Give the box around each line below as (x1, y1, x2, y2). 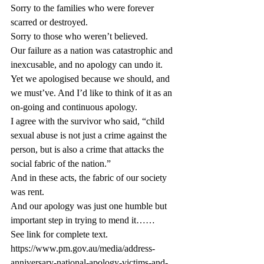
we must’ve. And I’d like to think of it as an (11, 88, 174, 98)
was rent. (11, 187, 44, 197)
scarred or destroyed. (11, 17, 88, 27)
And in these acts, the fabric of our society (11, 173, 169, 183)
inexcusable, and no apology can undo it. (11, 60, 163, 70)
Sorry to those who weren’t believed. (11, 31, 148, 41)
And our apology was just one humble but (11, 201, 169, 211)
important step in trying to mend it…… (11, 215, 155, 225)
